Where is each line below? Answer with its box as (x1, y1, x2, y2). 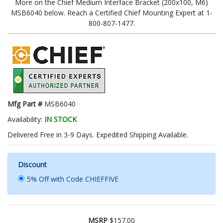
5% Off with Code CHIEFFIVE (27, 174, 118, 184)
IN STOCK (44, 114, 77, 124)
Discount (18, 159, 47, 169)
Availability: (7, 114, 44, 124)
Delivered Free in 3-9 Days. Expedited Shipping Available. (7, 129, 188, 139)
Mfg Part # (7, 99, 44, 109)
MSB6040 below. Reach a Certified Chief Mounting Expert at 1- (10, 7, 213, 17)
